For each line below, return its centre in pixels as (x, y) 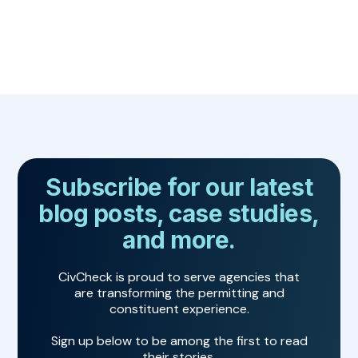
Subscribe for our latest (179, 187)
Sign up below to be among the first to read (179, 341)
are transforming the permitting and (179, 293)
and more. (179, 240)
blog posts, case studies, (179, 214)
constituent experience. (179, 309)
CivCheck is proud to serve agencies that (179, 277)
